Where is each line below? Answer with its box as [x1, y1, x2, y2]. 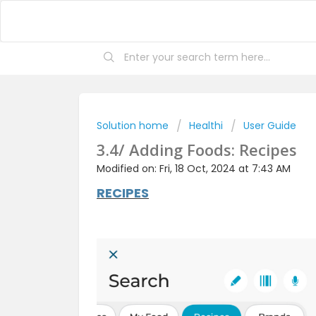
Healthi [189, 119, 223, 133]
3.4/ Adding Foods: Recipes [97, 139, 297, 160]
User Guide [243, 119, 296, 133]
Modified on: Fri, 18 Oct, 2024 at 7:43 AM [97, 162, 291, 176]
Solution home [97, 119, 171, 133]
